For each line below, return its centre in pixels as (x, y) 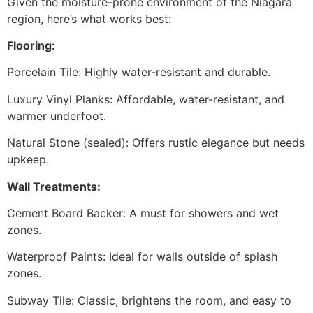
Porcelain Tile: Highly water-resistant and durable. (139, 72)
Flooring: (31, 45)
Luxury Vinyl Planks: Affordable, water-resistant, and (146, 99)
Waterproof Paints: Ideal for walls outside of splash (142, 257)
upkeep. (28, 160)
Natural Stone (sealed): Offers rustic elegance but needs (156, 143)
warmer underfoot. (57, 116)
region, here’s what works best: (89, 19)
